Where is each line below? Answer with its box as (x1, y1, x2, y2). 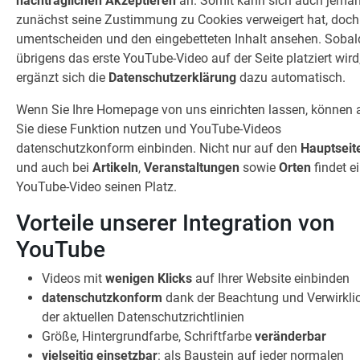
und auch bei (15, 160, 92, 175)
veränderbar (254, 329, 326, 344)
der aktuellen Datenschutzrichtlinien (41, 309, 244, 325)
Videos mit (41, 271, 105, 286)
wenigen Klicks (104, 271, 195, 286)
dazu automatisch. (239, 70, 346, 85)
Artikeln (92, 160, 138, 175)
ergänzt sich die (15, 70, 108, 85)
